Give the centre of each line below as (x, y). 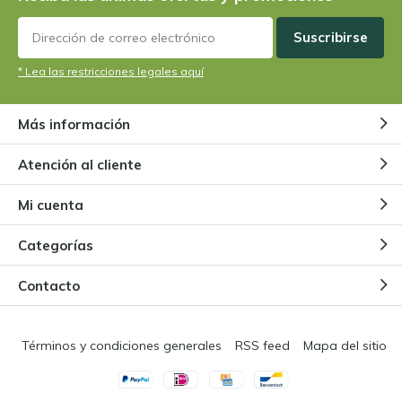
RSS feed (263, 346)
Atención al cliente (80, 164)
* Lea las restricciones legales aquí (111, 72)
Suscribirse (330, 38)
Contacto (49, 285)
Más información (74, 124)
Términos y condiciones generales (122, 346)
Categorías (56, 245)
